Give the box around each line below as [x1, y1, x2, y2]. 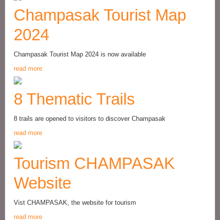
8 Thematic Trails [14, 90, 135, 108]
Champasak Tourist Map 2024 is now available [14, 51, 146, 58]
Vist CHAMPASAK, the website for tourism [14, 199, 136, 206]
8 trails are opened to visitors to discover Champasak [14, 115, 165, 122]
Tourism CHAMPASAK [14, 154, 175, 172]
